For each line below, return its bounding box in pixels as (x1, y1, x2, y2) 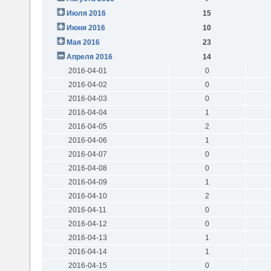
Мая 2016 (66, 38, 100, 47)
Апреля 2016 (66, 52, 113, 61)
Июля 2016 (66, 8, 106, 18)
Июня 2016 (66, 23, 105, 32)
